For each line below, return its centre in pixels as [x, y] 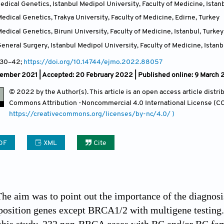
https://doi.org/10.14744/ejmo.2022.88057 [93, 62]
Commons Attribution [44, 103]
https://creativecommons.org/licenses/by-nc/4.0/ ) [92, 114]
